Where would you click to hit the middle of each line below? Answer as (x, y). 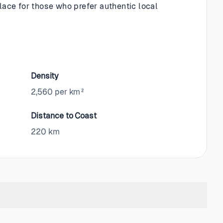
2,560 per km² (58, 92)
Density (45, 76)
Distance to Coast (64, 116)
